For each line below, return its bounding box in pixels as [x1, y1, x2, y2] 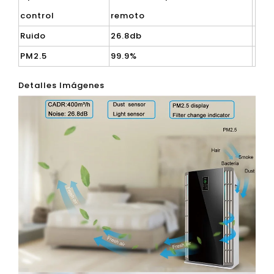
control [20, 10, 54, 21]
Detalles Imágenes [18, 80, 105, 91]
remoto [111, 10, 145, 21]
